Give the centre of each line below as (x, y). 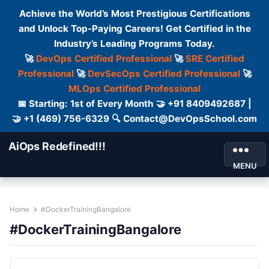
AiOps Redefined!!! (57, 146)
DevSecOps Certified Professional (164, 74)
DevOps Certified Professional (104, 59)
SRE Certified (215, 59)
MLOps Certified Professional (134, 89)
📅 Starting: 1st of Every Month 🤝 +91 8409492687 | (134, 104)
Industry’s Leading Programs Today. (134, 44)
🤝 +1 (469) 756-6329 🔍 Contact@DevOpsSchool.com (134, 119)
